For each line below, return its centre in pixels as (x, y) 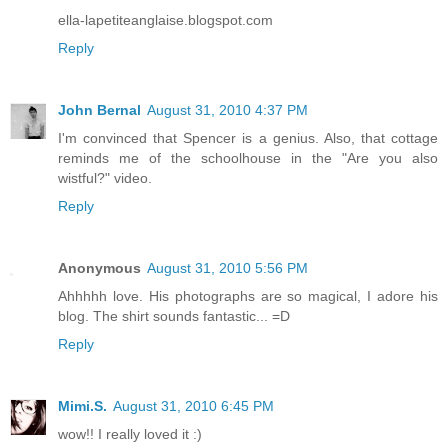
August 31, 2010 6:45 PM (193, 406)
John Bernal (99, 110)
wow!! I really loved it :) (130, 434)
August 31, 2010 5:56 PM (227, 268)
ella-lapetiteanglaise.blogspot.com (165, 20)
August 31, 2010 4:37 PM (227, 110)
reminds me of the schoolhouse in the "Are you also (248, 158)
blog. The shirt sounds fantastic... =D (174, 316)
